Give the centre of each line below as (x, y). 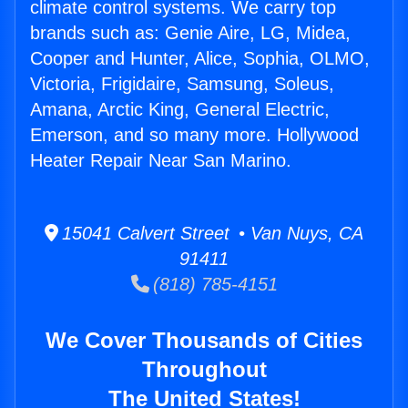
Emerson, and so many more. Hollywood (194, 135)
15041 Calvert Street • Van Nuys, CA (211, 234)
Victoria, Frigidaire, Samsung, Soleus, (182, 84)
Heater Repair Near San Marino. (161, 161)
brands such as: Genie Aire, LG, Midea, (190, 33)
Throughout (204, 370)
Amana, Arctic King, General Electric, (180, 110)
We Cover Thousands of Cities (204, 341)
